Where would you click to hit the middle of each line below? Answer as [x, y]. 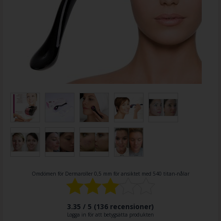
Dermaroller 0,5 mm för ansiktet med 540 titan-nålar [127, 173]
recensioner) [131, 207]
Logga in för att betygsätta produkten [110, 215]
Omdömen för [48, 173]
